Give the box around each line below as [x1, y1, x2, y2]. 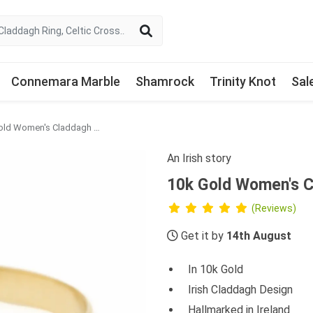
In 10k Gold [188, 262, 243, 276]
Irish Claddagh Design [188, 282, 293, 296]
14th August [226, 228, 291, 242]
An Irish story [167, 151, 231, 165]
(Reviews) [252, 202, 296, 214]
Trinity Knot [210, 74, 276, 89]
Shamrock [136, 74, 194, 89]
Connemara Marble [11, 74, 120, 89]
